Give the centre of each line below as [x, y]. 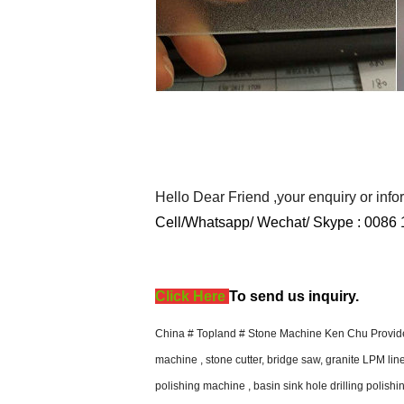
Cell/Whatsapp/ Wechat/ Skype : [260, 222]
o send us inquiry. [298, 296]
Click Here [190, 296]
